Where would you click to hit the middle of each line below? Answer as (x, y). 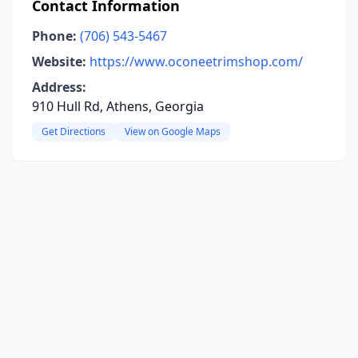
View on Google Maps (173, 131)
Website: (59, 62)
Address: (59, 87)
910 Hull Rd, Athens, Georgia (118, 106)
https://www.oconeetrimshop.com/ (196, 62)
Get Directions (74, 131)
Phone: (54, 36)
